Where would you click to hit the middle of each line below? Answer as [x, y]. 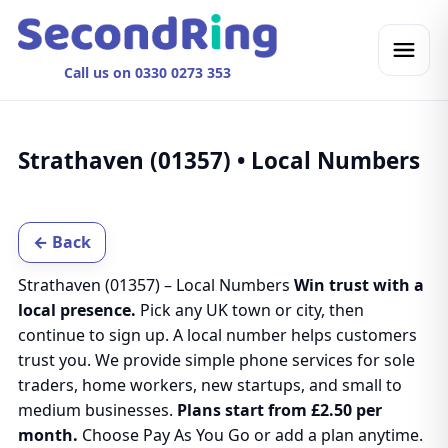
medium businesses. [97, 410]
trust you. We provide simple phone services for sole [216, 360]
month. [47, 435]
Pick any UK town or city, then [249, 310]
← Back [61, 242]
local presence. [76, 310]
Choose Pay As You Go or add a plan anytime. [250, 435]
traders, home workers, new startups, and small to [209, 385]
